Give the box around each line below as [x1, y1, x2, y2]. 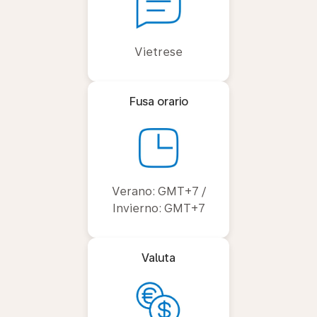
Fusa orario [129, 94, 188, 108]
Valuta [142, 250, 175, 265]
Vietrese [134, 45, 183, 59]
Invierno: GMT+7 [112, 201, 205, 215]
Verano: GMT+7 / [111, 184, 206, 198]
